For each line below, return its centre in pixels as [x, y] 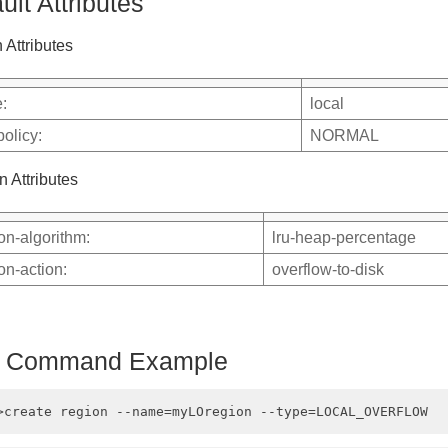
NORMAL [344, 135]
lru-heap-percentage [344, 237]
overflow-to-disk [328, 269]
